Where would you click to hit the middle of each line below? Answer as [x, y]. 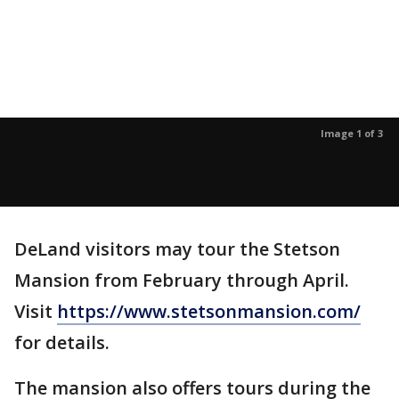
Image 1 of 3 [352, 133]
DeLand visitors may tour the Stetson [177, 248]
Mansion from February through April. [182, 280]
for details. [62, 342]
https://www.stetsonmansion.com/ [209, 311]
